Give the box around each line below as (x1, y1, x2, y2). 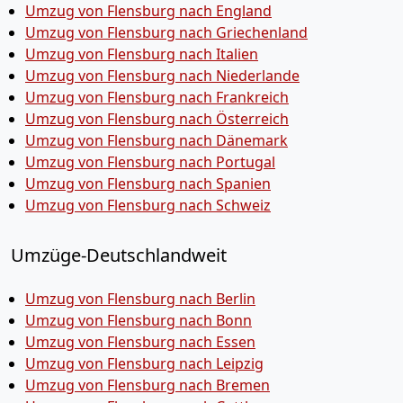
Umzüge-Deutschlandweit (11, 243, 227, 267)
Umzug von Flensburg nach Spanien (25, 174, 271, 193)
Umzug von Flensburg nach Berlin (25, 289, 255, 309)
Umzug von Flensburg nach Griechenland (25, 22, 308, 42)
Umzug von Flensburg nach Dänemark (25, 130, 288, 150)
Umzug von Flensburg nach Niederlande (25, 66, 300, 85)
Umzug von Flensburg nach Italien (25, 44, 258, 64)
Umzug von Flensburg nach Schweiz (25, 195, 271, 215)
